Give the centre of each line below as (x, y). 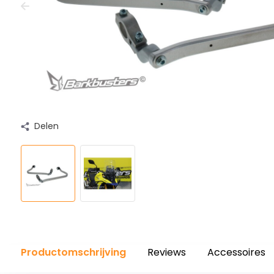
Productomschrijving (73, 252)
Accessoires (236, 252)
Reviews (166, 252)
